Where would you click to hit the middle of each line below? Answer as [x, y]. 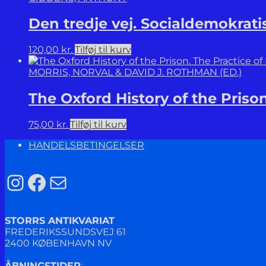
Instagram [59, 182]
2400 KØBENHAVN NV [58, 243]
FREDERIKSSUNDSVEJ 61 [65, 232]
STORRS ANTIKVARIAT [60, 221]
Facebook [78, 182]
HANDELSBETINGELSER [86, 145]
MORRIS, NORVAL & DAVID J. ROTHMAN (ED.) [135, 72]
